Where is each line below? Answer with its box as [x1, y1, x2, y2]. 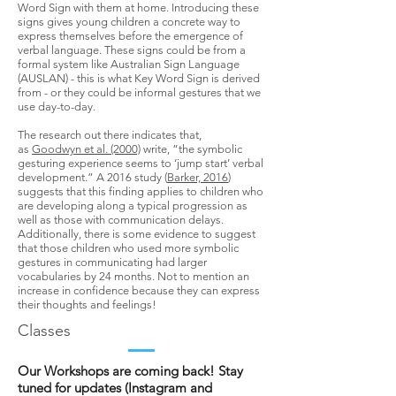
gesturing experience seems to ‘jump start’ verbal [18, 156, 263, 170]
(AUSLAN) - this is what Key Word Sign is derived [18, 72, 260, 85]
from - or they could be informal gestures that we [18, 86, 261, 99]
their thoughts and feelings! [18, 298, 156, 311]
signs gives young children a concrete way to [18, 15, 240, 28]
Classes [18, 321, 71, 340]
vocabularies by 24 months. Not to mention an [18, 270, 249, 283]
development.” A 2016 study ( [18, 171, 167, 184]
